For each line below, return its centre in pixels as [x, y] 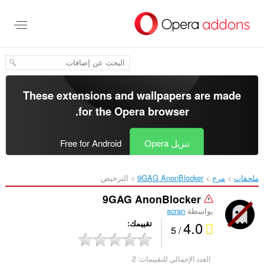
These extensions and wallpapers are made [132, 95]
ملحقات [247, 178]
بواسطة [199, 211]
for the [96, 111]
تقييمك [141, 224]
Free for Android [90, 143]
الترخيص [115, 178]
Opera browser [151, 111]
